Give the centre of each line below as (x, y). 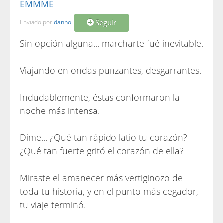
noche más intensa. (60, 111)
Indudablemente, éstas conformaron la (100, 97)
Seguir (106, 23)
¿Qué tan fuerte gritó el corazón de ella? (102, 151)
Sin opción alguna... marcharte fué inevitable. (111, 43)
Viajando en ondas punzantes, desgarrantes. (111, 70)
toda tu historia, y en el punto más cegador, (109, 191)
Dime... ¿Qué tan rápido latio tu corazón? (104, 137)
